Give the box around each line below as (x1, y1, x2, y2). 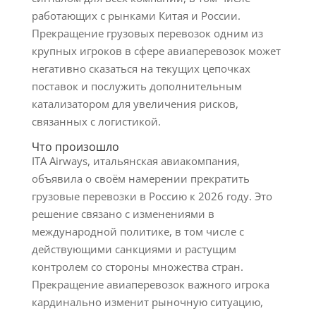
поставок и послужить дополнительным (31, 79, 242, 93)
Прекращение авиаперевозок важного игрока (31, 277, 269, 291)
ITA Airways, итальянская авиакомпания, (31, 154, 240, 168)
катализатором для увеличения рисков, (31, 97, 238, 111)
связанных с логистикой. (31, 114, 161, 128)
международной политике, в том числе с (31, 224, 244, 238)
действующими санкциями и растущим (31, 242, 236, 256)
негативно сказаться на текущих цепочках (31, 61, 250, 75)
